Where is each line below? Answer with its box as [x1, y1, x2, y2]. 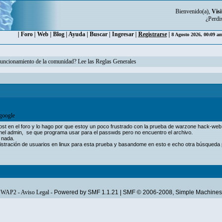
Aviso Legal [20, 189, 49, 196]
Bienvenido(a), [175, 8, 212, 15]
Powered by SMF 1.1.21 [54, 189, 118, 196]
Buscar [89, 31, 108, 38]
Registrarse [138, 31, 167, 38]
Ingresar [111, 31, 134, 38]
